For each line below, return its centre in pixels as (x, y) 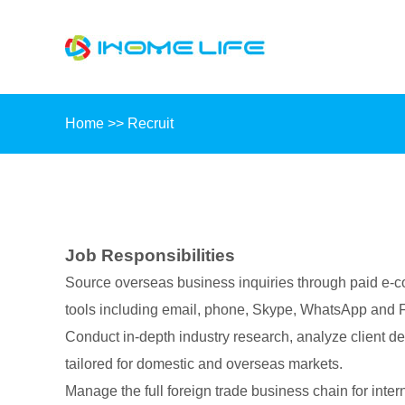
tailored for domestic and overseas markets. (204, 364)
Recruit (151, 123)
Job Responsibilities (150, 255)
